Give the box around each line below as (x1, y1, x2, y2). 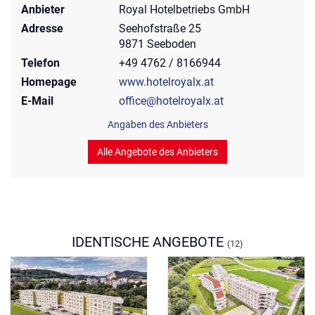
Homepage (21, 75, 77, 89)
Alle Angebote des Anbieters (97, 146, 218, 158)
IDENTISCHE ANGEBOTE (72, 233, 227, 251)
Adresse (21, 22, 63, 36)
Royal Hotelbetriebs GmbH (119, 3, 250, 17)
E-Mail (21, 94, 53, 108)
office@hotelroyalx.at (119, 94, 224, 108)
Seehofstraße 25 (119, 22, 202, 36)
